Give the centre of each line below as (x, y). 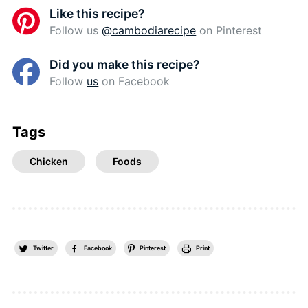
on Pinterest (229, 31)
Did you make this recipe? (125, 65)
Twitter (43, 248)
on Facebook (134, 81)
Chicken (48, 162)
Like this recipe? (98, 14)
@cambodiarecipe (149, 31)
